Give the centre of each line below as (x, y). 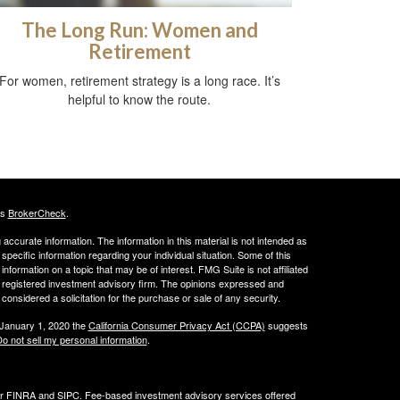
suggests (286, 325)
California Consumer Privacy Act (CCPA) (176, 325)
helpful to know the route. (139, 100)
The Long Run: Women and (139, 30)
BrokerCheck (37, 213)
